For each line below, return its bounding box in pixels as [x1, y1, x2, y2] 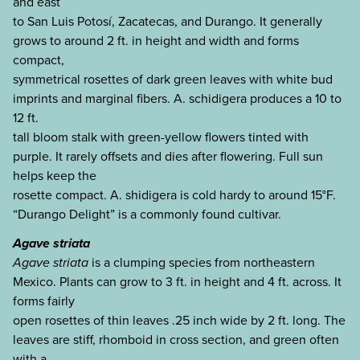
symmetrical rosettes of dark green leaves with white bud [13, 69, 333, 88]
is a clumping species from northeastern [88, 253, 315, 272]
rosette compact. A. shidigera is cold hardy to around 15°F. [13, 185, 336, 204]
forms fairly [13, 292, 75, 311]
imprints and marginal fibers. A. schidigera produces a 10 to [13, 88, 342, 108]
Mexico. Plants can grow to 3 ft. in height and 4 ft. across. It [13, 272, 342, 292]
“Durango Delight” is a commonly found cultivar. [13, 204, 281, 223]
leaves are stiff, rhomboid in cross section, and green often [13, 330, 339, 350]
